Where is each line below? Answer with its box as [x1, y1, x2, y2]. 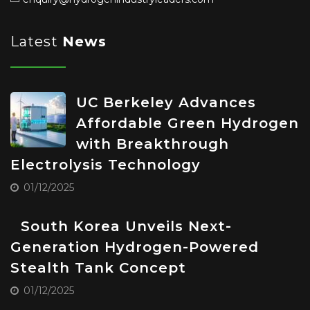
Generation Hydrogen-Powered [10, 239, 259, 256]
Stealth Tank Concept [10, 259, 186, 277]
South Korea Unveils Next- [21, 218, 232, 235]
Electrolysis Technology [10, 156, 201, 174]
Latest [10, 33, 62, 51]
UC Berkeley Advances [76, 94, 256, 111]
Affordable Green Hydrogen [76, 115, 299, 132]
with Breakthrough [76, 136, 229, 153]
